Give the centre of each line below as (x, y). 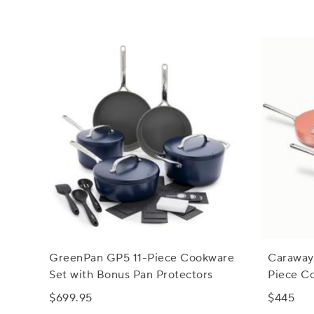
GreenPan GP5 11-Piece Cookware (142, 258)
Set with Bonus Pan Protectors (131, 275)
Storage (289, 292)
